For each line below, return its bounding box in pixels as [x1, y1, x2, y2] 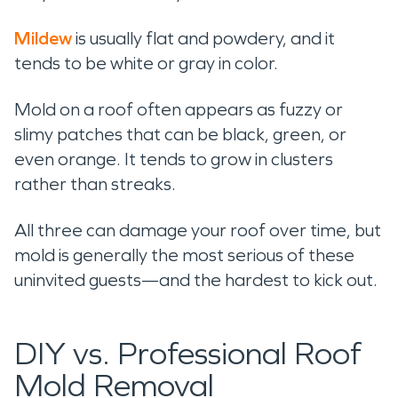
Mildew [14, 28, 72, 49]
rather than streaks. [14, 173, 179, 195]
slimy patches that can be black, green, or [14, 123, 346, 145]
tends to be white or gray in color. [14, 52, 282, 74]
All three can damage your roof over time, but [14, 219, 381, 241]
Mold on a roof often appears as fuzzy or [14, 99, 343, 120]
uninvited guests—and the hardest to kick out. [14, 269, 378, 291]
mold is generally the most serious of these [14, 244, 354, 266]
